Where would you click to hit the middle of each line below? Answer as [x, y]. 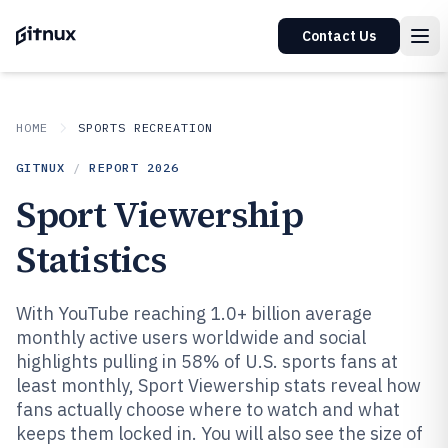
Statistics [91, 259]
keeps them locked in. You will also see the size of [219, 433]
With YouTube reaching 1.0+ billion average [194, 313]
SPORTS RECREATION [145, 127]
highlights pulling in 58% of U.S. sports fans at [207, 361]
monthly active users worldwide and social [191, 337]
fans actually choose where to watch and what [208, 409]
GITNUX [41, 167]
